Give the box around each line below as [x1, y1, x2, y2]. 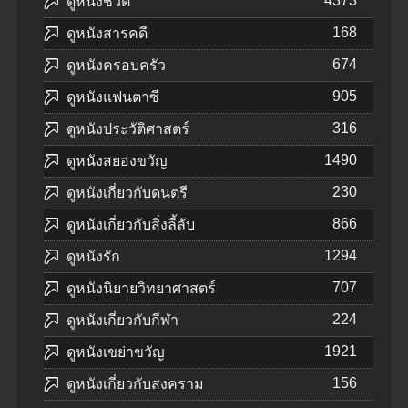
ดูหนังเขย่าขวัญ [66, 344, 165, 361]
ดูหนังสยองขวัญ [66, 153, 168, 169]
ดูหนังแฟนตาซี [66, 89, 159, 106]
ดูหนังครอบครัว [66, 57, 166, 74]
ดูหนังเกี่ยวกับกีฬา [66, 312, 178, 329]
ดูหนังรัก [66, 249, 120, 265]
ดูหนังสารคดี [66, 25, 148, 42]
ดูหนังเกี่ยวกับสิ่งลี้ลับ [66, 217, 195, 233]
